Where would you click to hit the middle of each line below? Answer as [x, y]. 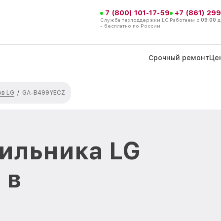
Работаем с [185, 19]
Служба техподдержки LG [134, 19]
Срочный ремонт [179, 57]
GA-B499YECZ [44, 93]
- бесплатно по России [130, 25]
